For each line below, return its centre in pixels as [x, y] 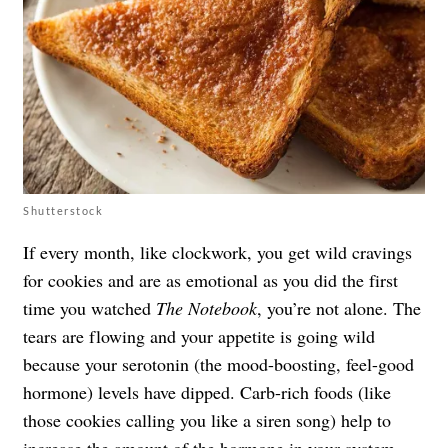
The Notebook [206, 307]
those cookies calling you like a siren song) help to [207, 419]
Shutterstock [63, 210]
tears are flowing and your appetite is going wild [199, 335]
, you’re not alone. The [339, 307]
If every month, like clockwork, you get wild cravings [217, 251]
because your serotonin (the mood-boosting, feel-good [218, 363]
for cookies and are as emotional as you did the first [210, 279]
